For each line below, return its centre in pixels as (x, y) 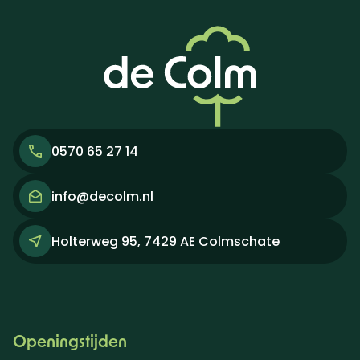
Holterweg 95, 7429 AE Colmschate (166, 241)
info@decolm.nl (102, 196)
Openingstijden (70, 341)
